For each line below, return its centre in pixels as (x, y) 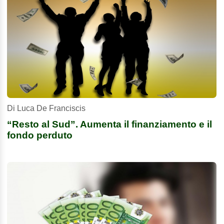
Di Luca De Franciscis (46, 108)
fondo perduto (40, 135)
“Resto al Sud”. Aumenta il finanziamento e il (109, 124)
